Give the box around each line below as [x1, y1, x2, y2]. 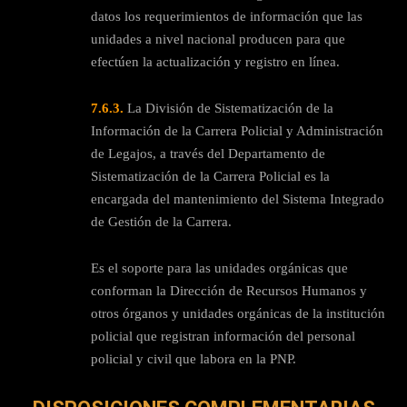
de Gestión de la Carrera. [91, 213, 232, 229]
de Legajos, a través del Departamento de [91, 145, 325, 161]
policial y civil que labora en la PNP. [91, 351, 296, 366]
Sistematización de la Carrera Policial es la [91, 168, 330, 184]
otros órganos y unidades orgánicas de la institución [91, 305, 385, 321]
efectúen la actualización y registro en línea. [91, 54, 340, 69]
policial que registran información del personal [91, 328, 355, 343]
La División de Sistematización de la [124, 100, 333, 115]
